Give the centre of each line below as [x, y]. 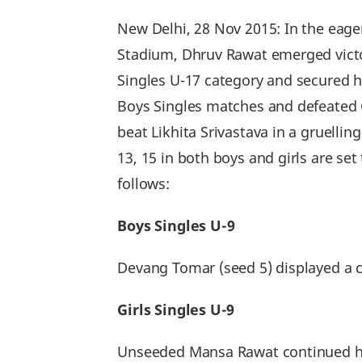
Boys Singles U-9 [176, 225]
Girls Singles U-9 [178, 309]
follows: [143, 183]
